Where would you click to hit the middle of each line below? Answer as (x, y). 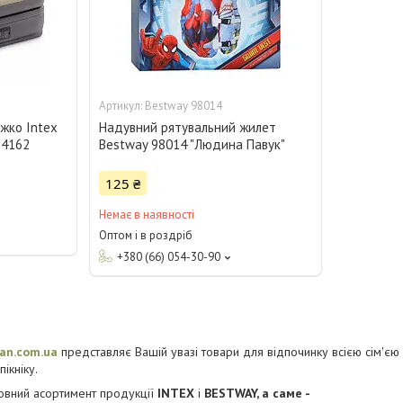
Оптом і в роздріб (146, 236)
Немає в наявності (147, 215)
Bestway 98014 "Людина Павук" (193, 145)
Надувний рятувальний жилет (188, 128)
